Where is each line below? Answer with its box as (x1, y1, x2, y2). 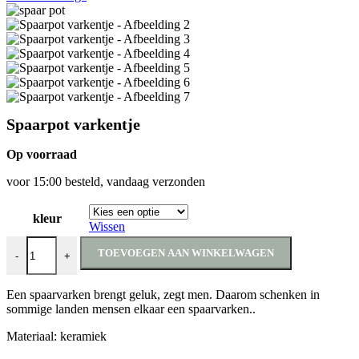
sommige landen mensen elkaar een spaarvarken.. (6, 302, 256, 317)
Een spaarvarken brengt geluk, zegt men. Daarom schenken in (6, 288, 320, 302)
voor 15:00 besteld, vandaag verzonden (6, 175, 205, 189)
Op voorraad (6, 147, 77, 162)
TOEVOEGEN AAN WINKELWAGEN (98, 247, 274, 260)
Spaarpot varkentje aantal (6, 236, 133, 250)
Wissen (89, 220, 125, 234)
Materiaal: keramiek (6, 329, 107, 344)
